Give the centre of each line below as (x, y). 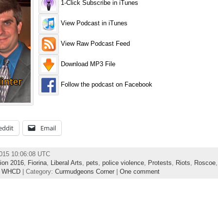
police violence (123, 163)
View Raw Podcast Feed (94, 44)
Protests (160, 163)
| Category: (37, 171)
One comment (139, 171)
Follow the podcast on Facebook (105, 85)
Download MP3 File (87, 64)
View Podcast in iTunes (93, 23)
